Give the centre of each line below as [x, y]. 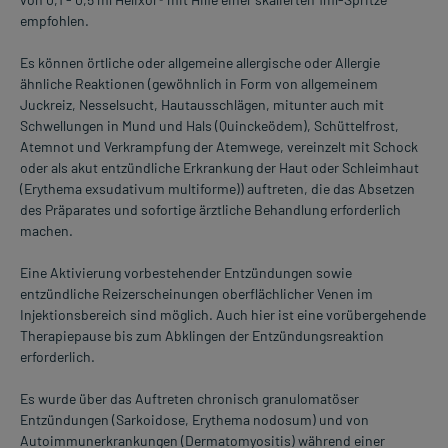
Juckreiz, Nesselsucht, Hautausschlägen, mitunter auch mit [202, 105]
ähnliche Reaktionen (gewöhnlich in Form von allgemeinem [199, 84]
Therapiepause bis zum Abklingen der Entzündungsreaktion [202, 336]
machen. [46, 231]
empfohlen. [54, 21]
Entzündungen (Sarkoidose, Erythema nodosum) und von [194, 420]
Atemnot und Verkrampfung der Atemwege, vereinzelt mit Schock [219, 147]
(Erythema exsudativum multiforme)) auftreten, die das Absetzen [217, 189]
